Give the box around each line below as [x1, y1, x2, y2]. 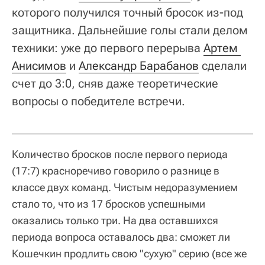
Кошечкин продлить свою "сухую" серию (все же [12, 247, 247, 260]
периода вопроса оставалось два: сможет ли [12, 230, 230, 243]
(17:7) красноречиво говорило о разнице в [12, 164, 219, 177]
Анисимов [12, 58, 66, 73]
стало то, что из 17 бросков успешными [12, 197, 205, 210]
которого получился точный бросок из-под [12, 5, 243, 20]
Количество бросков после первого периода [12, 147, 228, 160]
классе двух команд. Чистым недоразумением [12, 180, 238, 193]
